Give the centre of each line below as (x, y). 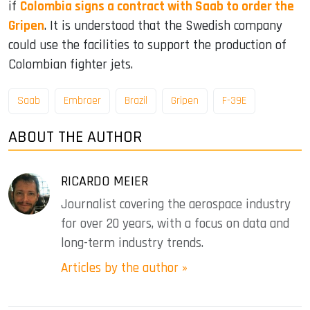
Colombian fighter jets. (71, 64)
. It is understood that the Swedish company (163, 26)
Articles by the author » (124, 268)
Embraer (82, 101)
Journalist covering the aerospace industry (176, 205)
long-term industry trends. (132, 244)
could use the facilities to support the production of (147, 45)
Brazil (136, 101)
